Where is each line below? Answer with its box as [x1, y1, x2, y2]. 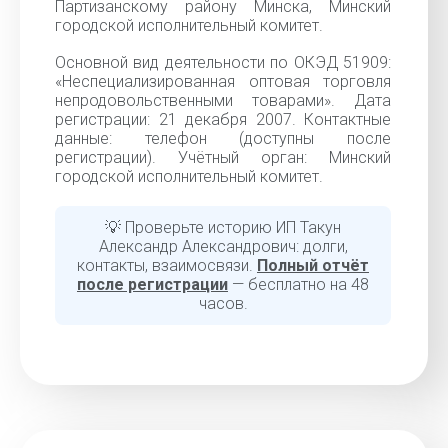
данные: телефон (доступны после [55, 129, 391, 148]
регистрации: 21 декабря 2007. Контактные [55, 110, 391, 129]
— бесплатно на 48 [228, 275, 369, 294]
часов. [198, 294, 248, 313]
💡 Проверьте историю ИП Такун [105, 218, 341, 237]
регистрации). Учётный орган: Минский [55, 148, 391, 167]
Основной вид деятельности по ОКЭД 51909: [55, 53, 391, 72]
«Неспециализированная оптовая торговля [55, 72, 391, 91]
